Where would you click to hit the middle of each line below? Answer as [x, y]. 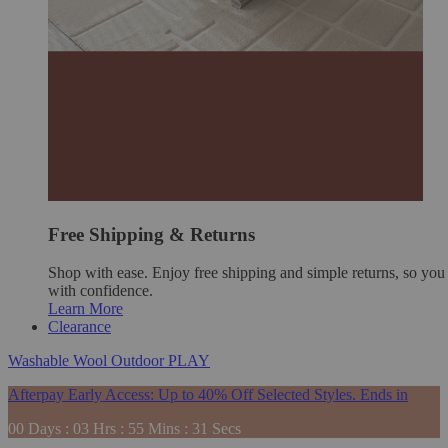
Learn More [85, 309]
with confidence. [100, 291]
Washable [40, 361]
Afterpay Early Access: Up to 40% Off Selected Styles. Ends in [208, 395]
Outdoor [139, 361]
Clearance [79, 327]
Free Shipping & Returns [151, 234]
